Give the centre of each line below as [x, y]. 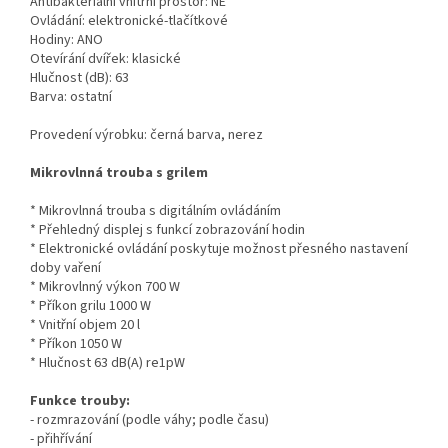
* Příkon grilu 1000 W [90, 306]
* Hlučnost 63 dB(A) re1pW [107, 363]
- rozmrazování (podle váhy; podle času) [149, 420]
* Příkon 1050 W [76, 344]
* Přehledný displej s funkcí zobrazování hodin [167, 230]
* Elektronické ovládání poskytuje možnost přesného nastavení [219, 249]
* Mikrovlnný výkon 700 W [105, 287]
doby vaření [65, 268]
